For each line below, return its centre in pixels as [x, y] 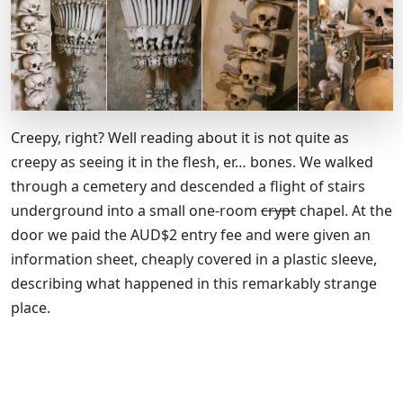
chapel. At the [344, 211]
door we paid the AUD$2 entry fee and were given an [191, 235]
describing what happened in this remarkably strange [194, 284]
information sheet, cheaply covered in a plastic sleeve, [194, 260]
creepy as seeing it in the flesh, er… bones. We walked [192, 162]
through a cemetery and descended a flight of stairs [188, 187]
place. [31, 308]
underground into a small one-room [136, 211]
